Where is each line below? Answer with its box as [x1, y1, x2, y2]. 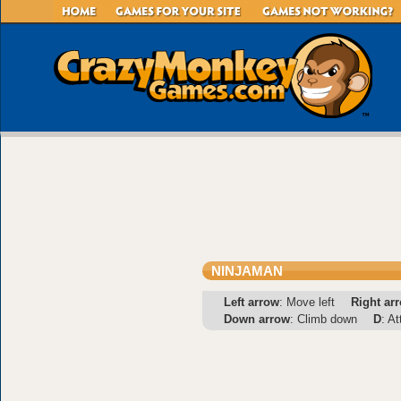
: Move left [279, 294, 335, 309]
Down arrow [224, 311, 290, 326]
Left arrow [224, 294, 279, 309]
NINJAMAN [211, 263, 283, 278]
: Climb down [290, 311, 357, 326]
